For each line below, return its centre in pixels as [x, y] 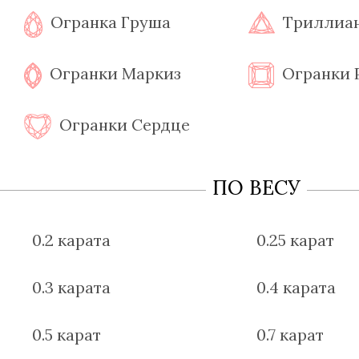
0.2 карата [71, 240]
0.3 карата [71, 287]
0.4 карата [296, 287]
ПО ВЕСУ [256, 188]
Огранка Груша [111, 22]
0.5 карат [67, 335]
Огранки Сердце [125, 125]
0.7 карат [290, 335]
